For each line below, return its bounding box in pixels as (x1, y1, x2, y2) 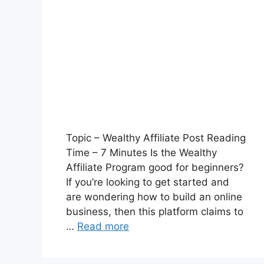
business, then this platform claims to (66, 205, 243, 217)
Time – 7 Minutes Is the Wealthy (66, 146, 217, 159)
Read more (77, 220, 129, 232)
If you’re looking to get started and (66, 176, 229, 188)
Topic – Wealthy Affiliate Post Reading (66, 131, 246, 144)
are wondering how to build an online (66, 190, 242, 203)
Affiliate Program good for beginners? (66, 161, 244, 173)
